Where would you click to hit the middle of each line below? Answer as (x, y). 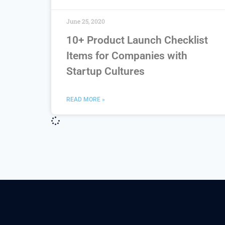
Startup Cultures (105, 71)
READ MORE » (86, 99)
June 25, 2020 (86, 21)
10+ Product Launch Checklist (137, 40)
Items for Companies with (127, 55)
